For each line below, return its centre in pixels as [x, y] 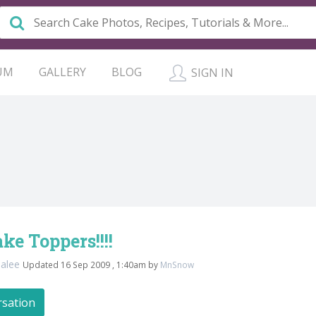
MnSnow [177, 265]
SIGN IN [211, 73]
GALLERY [62, 72]
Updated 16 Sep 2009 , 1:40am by [91, 265]
